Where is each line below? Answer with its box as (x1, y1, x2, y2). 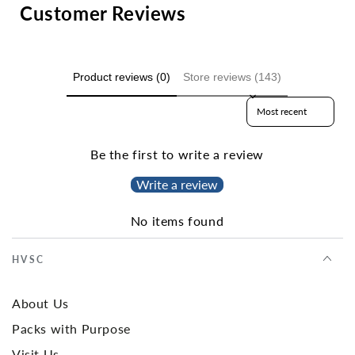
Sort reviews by (246, 96, 318, 110)
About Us (12, 294, 69, 313)
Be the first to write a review (90, 145, 265, 164)
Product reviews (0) (73, 70, 171, 83)
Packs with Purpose (12, 319, 131, 338)
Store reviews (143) (183, 70, 282, 83)
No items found (130, 212, 224, 231)
